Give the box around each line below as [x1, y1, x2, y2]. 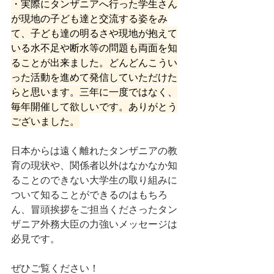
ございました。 [11, 114, 80, 128]
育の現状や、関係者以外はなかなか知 [11, 158, 177, 172]
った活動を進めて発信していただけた [11, 70, 177, 84]
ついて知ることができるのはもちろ [11, 188, 168, 202]
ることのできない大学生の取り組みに [11, 173, 177, 187]
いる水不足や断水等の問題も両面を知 [11, 41, 177, 55]
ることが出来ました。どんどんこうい [11, 56, 177, 70]
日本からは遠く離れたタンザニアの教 [11, 144, 177, 158]
